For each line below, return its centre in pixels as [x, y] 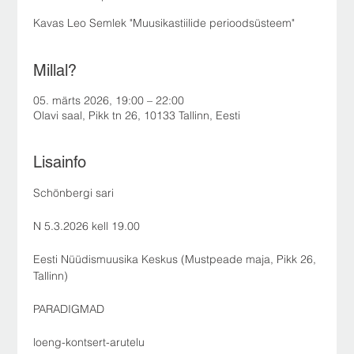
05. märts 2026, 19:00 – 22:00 [109, 100]
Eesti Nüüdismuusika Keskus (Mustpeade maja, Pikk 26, [177, 259]
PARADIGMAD [69, 309]
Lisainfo [60, 162]
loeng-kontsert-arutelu [89, 342]
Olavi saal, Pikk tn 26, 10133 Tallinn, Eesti [137, 115]
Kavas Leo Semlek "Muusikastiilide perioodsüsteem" [164, 23]
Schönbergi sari [74, 192]
